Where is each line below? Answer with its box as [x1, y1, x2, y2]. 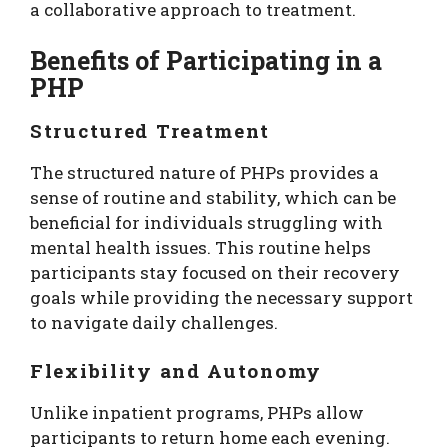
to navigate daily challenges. [30, 311, 278, 335]
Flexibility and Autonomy [30, 357, 323, 383]
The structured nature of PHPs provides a [30, 161, 379, 185]
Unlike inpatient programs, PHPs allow [30, 400, 364, 424]
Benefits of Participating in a [30, 44, 382, 78]
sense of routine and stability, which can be [30, 186, 396, 210]
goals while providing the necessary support [30, 286, 413, 310]
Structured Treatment [30, 118, 271, 144]
